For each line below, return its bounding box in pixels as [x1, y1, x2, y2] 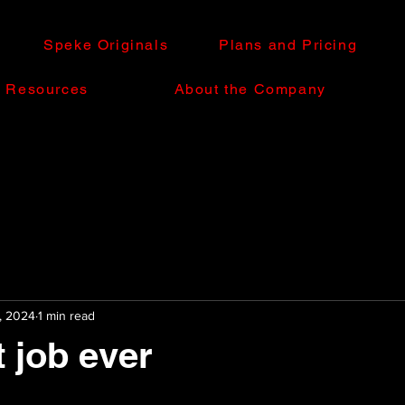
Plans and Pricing [219, 36, 358, 53]
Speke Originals [43, 36, 169, 53]
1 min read [38, 307, 95, 323]
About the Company [174, 80, 326, 98]
